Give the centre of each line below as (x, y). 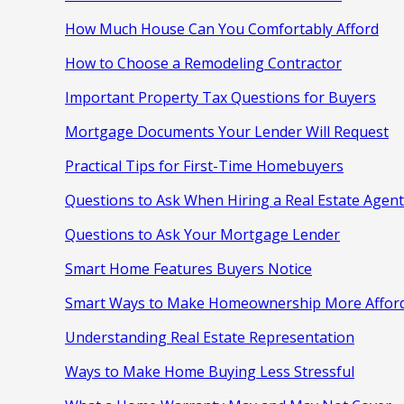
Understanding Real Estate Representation (210, 337)
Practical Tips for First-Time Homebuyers (204, 165)
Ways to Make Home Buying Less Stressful (210, 371)
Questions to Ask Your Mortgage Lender (202, 234)
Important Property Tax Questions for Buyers (220, 97)
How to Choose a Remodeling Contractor (203, 63)
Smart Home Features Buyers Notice (188, 268)
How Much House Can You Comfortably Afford (222, 28)
